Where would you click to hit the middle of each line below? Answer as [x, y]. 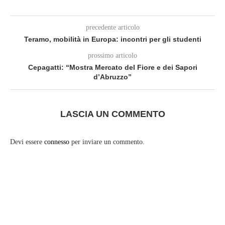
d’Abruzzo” [113, 77]
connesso [57, 142]
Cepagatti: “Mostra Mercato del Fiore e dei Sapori [113, 67]
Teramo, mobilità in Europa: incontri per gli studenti [113, 39]
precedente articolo [113, 27]
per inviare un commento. [107, 142]
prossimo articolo [113, 55]
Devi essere [27, 142]
